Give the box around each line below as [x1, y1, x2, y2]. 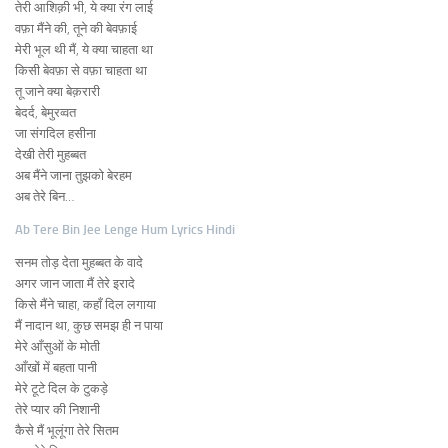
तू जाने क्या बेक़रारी [15, 84, 100, 100]
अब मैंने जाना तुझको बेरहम [15, 168, 132, 184]
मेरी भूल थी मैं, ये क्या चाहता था [15, 42, 153, 58]
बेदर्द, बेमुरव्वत [15, 105, 76, 121]
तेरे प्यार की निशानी [15, 401, 100, 417]
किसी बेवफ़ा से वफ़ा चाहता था [15, 63, 147, 79]
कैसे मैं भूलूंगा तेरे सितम [15, 422, 119, 438]
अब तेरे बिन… [15, 189, 74, 205]
